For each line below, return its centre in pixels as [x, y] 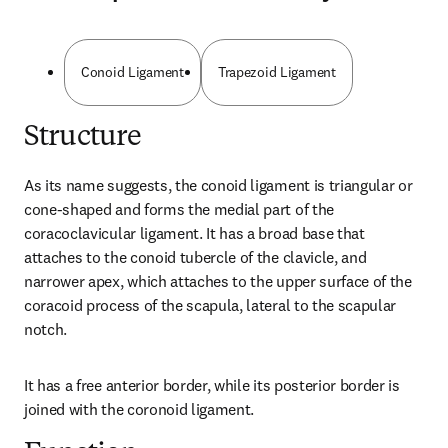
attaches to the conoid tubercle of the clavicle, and [195, 257]
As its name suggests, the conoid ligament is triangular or [218, 185]
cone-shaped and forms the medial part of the [179, 209]
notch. [46, 329]
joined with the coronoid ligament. [139, 409]
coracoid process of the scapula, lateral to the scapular [210, 305]
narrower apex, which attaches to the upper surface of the [218, 281]
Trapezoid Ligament [276, 72]
